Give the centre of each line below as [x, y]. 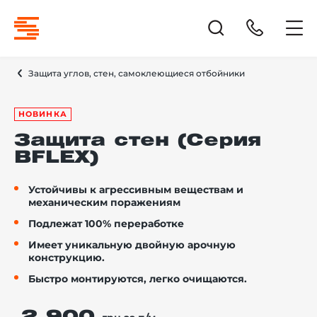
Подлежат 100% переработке [106, 224]
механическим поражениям [104, 202]
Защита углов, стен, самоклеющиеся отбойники [137, 73]
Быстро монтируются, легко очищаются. [138, 279]
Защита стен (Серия [138, 141]
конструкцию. [67, 258]
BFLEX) [56, 158]
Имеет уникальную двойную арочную [132, 245]
